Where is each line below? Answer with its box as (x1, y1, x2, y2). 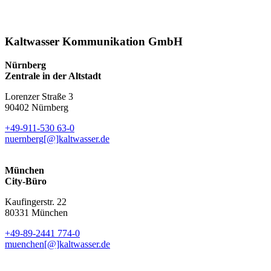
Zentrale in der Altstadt (5, 71, 101, 82)
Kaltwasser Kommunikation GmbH (5, 35, 183, 48)
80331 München (5, 207, 68, 218)
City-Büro (5, 176, 47, 187)
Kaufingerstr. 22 (5, 197, 67, 207)
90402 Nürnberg (5, 102, 68, 113)
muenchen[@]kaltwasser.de (5, 239, 110, 250)
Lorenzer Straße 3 (5, 91, 73, 102)
